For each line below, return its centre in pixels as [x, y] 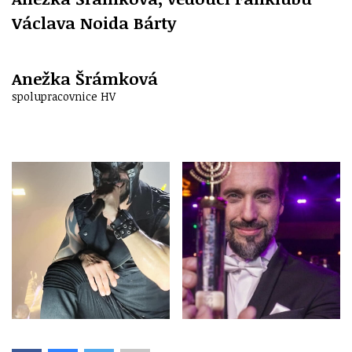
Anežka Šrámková [85, 79]
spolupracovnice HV [64, 97]
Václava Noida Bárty [94, 23]
